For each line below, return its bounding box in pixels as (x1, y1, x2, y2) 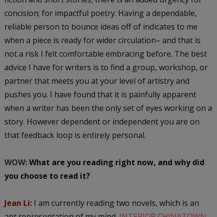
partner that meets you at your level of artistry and (4, 75, 189, 86)
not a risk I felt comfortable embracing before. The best (4, 48, 207, 59)
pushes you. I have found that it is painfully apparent (4, 89, 196, 100)
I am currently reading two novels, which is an (33, 197, 199, 208)
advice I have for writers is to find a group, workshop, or (4, 62, 208, 73)
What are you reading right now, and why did (27, 156, 204, 168)
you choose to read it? (4, 170, 90, 181)
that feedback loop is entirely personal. (4, 129, 146, 140)
